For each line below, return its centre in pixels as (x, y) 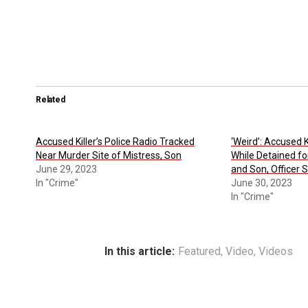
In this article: (140, 251)
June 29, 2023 (66, 169)
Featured (199, 251)
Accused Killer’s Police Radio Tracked (115, 141)
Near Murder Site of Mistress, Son (109, 155)
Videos (276, 251)
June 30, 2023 (261, 183)
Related (51, 99)
